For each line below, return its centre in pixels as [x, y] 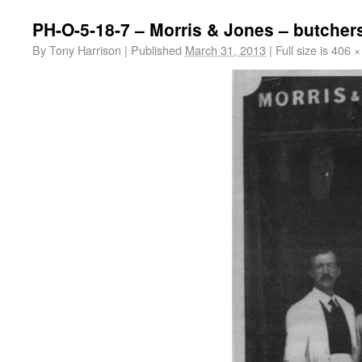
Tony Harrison [85, 50]
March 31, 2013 [225, 50]
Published [156, 50]
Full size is [302, 50]
